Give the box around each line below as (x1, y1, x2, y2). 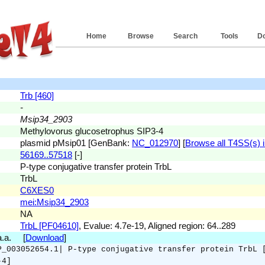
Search (173, 32, 198, 40)
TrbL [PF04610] (20, 221, 79, 231)
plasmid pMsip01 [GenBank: (20, 138, 132, 148)
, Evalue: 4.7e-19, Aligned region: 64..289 (79, 221, 235, 231)
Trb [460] (20, 91, 54, 101)
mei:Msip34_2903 (20, 197, 89, 207)
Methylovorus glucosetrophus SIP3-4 (20, 126, 163, 136)
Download (25, 232, 64, 243)
